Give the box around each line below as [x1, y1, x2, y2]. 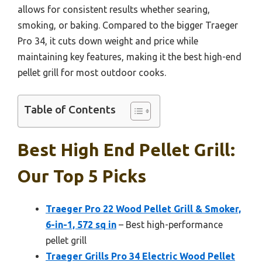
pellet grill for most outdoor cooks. [18, 67, 166, 78]
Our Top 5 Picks [18, 166, 146, 187]
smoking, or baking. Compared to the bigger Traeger [18, 20, 238, 31]
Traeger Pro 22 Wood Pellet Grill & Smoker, [46, 204, 241, 215]
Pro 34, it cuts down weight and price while [18, 36, 198, 47]
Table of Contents [24, 103, 116, 116]
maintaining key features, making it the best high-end [18, 51, 242, 63]
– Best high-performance [116, 219, 223, 230]
